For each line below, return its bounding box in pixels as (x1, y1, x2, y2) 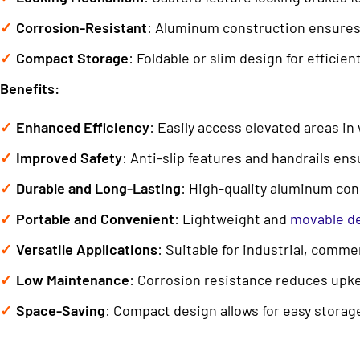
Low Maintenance (16, 271, 129, 288)
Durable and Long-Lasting (16, 179, 181, 197)
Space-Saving (16, 301, 105, 319)
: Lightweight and (174, 210, 290, 227)
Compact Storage (16, 49, 129, 67)
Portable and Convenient (16, 210, 174, 227)
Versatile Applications (16, 240, 157, 258)
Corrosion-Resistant (16, 18, 147, 36)
